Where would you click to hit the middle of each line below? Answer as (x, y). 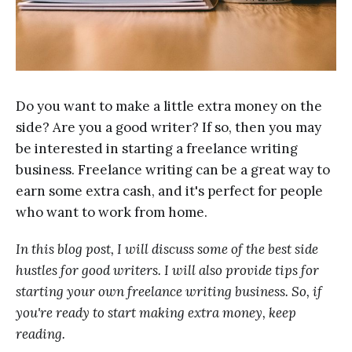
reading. (40, 334)
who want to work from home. (112, 212)
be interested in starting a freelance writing (157, 148)
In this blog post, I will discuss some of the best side (167, 249)
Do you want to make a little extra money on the (169, 106)
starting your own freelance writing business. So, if (169, 291)
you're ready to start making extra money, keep (156, 312)
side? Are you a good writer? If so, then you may (169, 127)
